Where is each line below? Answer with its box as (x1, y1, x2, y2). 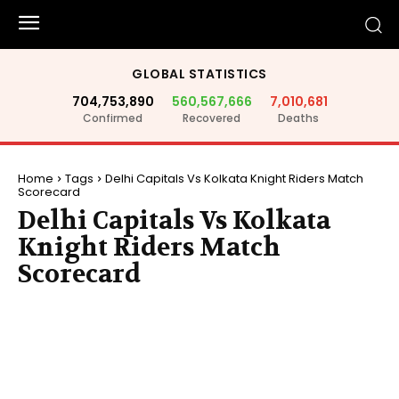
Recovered (183, 110, 240, 126)
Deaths (278, 110, 319, 126)
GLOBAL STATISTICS (132, 65, 267, 83)
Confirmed (83, 110, 142, 126)
